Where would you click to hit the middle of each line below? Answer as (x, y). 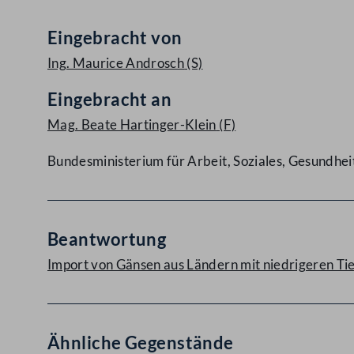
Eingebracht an (110, 99)
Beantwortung (107, 239)
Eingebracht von (115, 38)
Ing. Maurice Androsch (116, 63)
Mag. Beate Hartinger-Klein (132, 124)
